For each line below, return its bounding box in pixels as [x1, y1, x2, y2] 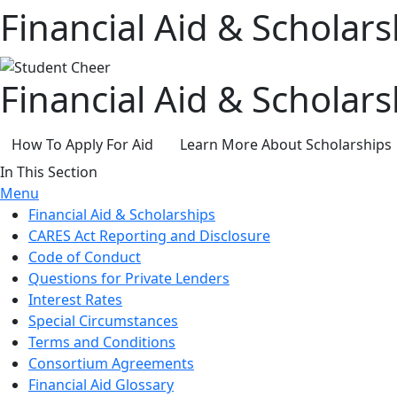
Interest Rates [28, 290, 122, 310]
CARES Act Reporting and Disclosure [28, 226, 270, 246]
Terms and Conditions [28, 332, 175, 353]
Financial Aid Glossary [28, 375, 174, 395]
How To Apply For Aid [12, 135, 153, 155]
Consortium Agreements [28, 354, 194, 374]
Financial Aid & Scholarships [28, 205, 215, 225]
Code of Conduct [28, 247, 141, 268]
